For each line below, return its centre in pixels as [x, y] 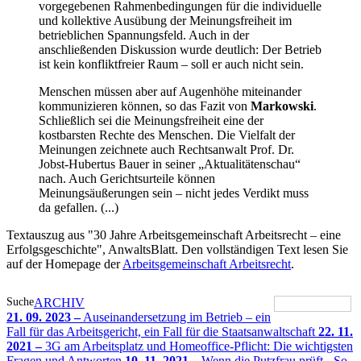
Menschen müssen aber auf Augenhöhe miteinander [170, 91]
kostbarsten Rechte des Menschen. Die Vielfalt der [167, 135]
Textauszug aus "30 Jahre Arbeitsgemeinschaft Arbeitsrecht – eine [174, 234]
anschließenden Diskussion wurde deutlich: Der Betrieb [180, 49]
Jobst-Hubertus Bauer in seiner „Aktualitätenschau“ [170, 164]
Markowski [282, 106]
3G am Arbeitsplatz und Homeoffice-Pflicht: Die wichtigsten [197, 346]
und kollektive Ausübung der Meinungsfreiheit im [165, 20]
